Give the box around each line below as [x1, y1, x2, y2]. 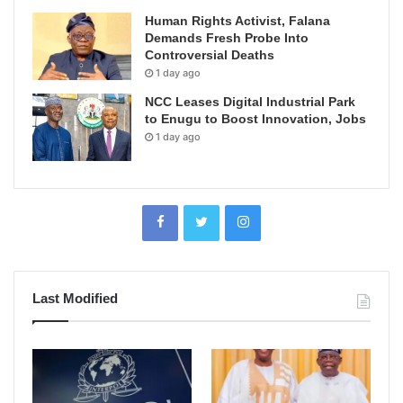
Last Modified [32, 291, 118, 307]
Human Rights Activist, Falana [145, 13, 330, 29]
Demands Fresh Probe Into [145, 31, 309, 46]
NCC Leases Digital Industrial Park [145, 94, 355, 110]
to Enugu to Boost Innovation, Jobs [145, 112, 366, 127]
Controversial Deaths [145, 48, 274, 63]
